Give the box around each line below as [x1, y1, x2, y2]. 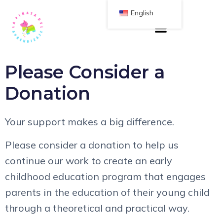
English [131, 8, 153, 17]
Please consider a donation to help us [5, 138, 179, 151]
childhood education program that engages [5, 170, 206, 183]
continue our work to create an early [5, 154, 172, 167]
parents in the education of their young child [5, 185, 210, 198]
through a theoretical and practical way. [5, 201, 189, 214]
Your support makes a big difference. [5, 115, 174, 128]
